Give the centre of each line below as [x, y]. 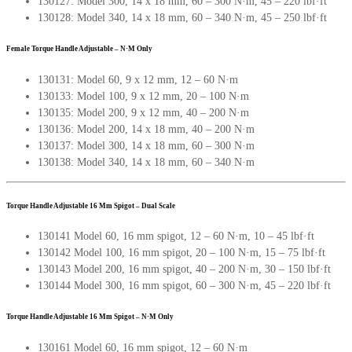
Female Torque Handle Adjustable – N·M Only [79, 48]
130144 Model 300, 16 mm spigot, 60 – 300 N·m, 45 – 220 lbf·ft [184, 286]
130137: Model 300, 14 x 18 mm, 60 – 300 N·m [146, 145]
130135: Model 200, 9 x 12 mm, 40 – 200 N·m [143, 112]
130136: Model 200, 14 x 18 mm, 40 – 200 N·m [146, 129]
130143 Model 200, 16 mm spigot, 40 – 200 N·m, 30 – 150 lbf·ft [184, 269]
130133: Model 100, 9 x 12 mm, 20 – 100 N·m [143, 96]
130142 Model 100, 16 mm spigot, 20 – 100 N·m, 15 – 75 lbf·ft [181, 253]
